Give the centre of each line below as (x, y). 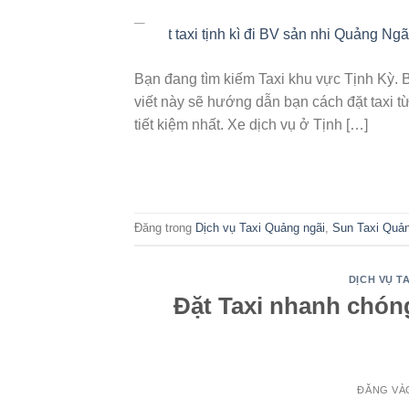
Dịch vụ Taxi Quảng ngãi (260, 228)
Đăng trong (165, 228)
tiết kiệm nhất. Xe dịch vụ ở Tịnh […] (251, 124)
